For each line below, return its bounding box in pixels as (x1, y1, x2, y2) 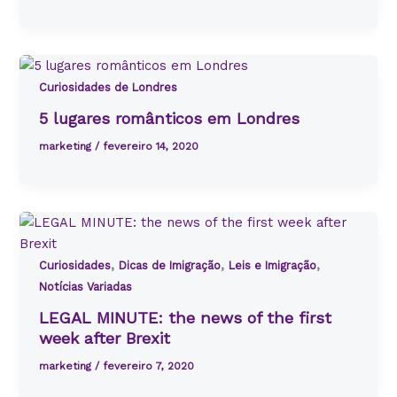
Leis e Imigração (229, 259, 317, 273)
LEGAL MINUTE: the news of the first (39, 307, 332, 327)
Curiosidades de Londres (39, 80, 178, 94)
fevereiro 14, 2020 (103, 140, 199, 153)
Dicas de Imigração (119, 259, 222, 273)
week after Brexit (39, 328, 171, 347)
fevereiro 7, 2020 (103, 360, 195, 373)
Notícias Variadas (39, 280, 133, 294)
